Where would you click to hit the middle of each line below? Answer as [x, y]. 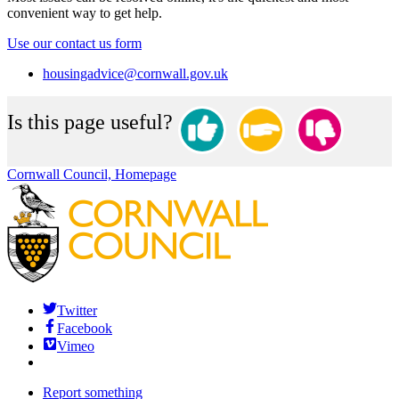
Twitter [77, 310]
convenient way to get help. [85, 12]
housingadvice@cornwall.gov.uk [135, 73]
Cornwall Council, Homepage [92, 174]
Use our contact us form [74, 43]
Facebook [85, 328]
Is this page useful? [90, 122]
